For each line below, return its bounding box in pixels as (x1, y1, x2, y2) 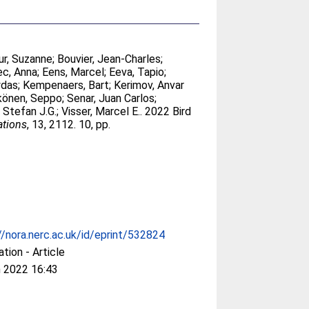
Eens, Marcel (42, 66, 105, 79)
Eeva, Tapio (109, 66, 165, 79)
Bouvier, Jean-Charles (57, 52, 161, 66)
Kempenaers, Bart (23, 79, 110, 92)
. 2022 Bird (140, 105, 192, 118)
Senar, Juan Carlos (67, 92, 155, 105)
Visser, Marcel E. (61, 105, 141, 118)
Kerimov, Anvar (114, 79, 185, 92)
